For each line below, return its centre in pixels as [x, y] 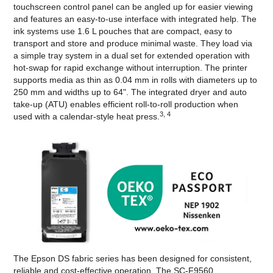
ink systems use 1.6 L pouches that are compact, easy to [123, 31]
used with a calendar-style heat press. [87, 117]
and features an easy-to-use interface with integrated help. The [135, 19]
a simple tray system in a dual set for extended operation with [132, 56]
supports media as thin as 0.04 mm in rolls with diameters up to [136, 80]
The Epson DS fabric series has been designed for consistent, [133, 258]
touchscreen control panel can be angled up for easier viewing [133, 7]
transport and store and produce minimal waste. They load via [133, 44]
